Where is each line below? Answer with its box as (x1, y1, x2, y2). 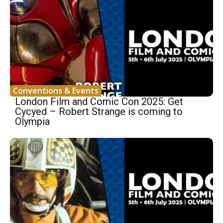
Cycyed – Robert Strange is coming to (15, 105, 183, 117)
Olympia (15, 115, 50, 127)
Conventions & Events (13, 85, 99, 96)
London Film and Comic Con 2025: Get (15, 95, 183, 108)
